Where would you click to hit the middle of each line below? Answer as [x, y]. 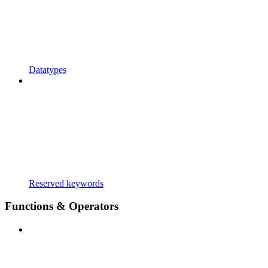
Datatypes [48, 69]
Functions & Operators [62, 206]
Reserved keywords [66, 183]
